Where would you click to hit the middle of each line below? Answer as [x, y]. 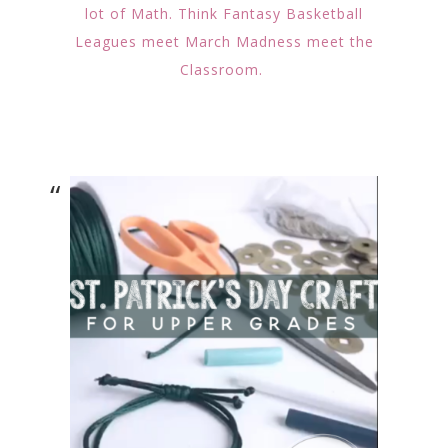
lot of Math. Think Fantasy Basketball [224, 13]
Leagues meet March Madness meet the [224, 41]
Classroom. [224, 69]
